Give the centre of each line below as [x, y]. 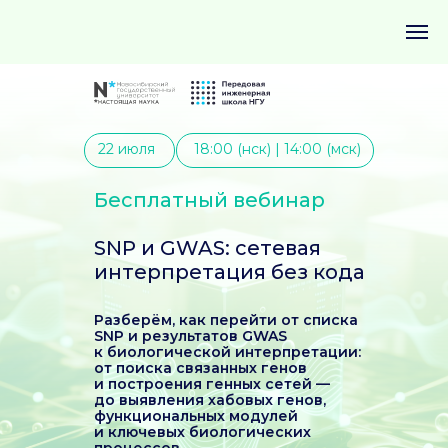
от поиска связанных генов [200, 368]
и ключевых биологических [202, 432]
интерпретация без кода [229, 272]
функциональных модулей [196, 416]
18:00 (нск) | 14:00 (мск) [277, 149]
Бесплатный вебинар [209, 200]
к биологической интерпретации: [227, 352]
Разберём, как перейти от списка [226, 320]
